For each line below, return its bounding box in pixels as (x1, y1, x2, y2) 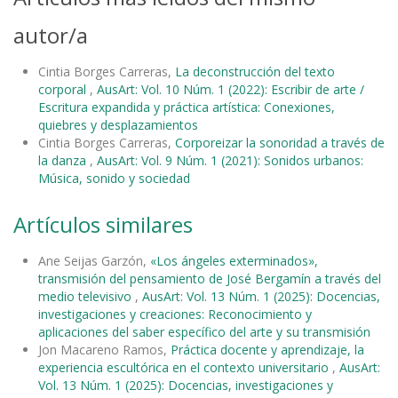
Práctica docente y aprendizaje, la (171, 340, 364, 358)
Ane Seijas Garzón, (38, 251, 150, 269)
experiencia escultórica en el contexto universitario (38, 358, 332, 376)
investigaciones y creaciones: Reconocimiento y (38, 305, 312, 322)
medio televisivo (38, 287, 135, 305)
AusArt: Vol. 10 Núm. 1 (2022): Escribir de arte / (97, 80, 364, 98)
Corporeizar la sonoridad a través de (175, 133, 385, 151)
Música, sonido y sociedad (38, 169, 190, 187)
